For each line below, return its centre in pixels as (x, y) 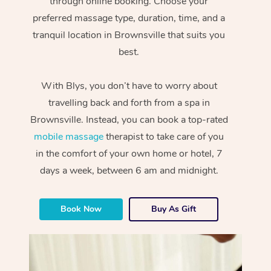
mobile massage (69, 136)
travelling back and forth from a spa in (129, 103)
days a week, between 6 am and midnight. (129, 170)
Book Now (81, 209)
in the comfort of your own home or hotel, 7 (129, 153)
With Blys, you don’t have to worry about (129, 86)
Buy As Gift (174, 209)
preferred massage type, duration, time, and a (129, 18)
